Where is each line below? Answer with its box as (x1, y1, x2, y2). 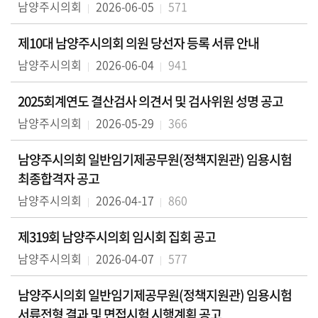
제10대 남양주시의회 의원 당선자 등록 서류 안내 (18, 33, 259, 53)
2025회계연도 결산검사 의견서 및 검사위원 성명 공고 (18, 92, 283, 111)
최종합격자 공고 (18, 169, 99, 188)
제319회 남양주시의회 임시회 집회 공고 (18, 227, 216, 246)
